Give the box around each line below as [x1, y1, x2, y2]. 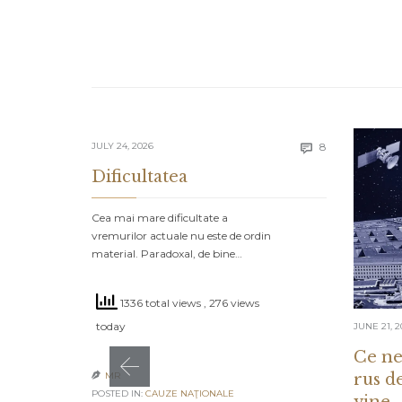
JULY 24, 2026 [92, 140, 153, 153]
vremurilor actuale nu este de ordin [92, 229, 271, 243]
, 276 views [204, 296, 259, 310]
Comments [326, 138, 385, 153]
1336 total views [118, 296, 204, 310]
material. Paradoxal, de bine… [92, 247, 242, 261]
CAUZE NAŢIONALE [145, 388, 234, 400]
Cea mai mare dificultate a [92, 211, 228, 225]
